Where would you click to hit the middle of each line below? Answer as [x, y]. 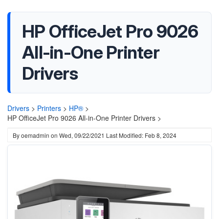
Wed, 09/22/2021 [82, 135]
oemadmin [35, 135]
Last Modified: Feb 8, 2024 [141, 135]
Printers [49, 108]
